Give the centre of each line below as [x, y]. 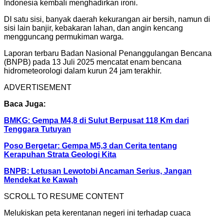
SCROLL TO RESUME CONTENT [64, 196]
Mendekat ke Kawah [41, 180]
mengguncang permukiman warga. [64, 36]
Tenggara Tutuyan [37, 129]
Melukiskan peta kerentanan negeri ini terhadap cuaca [97, 213]
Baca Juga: [25, 104]
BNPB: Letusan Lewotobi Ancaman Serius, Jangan [98, 171]
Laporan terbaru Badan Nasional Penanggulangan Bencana [108, 53]
